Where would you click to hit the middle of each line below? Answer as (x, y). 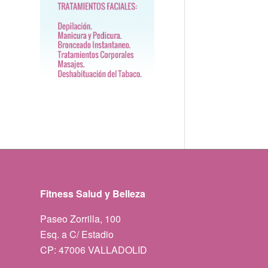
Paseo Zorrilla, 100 (80, 219)
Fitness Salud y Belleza (93, 194)
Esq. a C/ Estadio (77, 234)
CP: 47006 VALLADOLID (94, 250)
